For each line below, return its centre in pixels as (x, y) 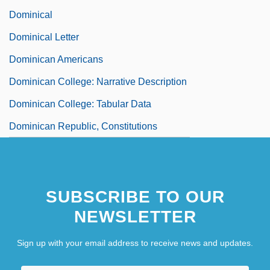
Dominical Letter (44, 37)
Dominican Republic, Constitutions (83, 126)
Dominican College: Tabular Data (80, 104)
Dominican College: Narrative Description (98, 81)
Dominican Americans (56, 59)
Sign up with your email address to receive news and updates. (135, 243)
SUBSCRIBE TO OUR (135, 196)
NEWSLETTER (135, 216)
